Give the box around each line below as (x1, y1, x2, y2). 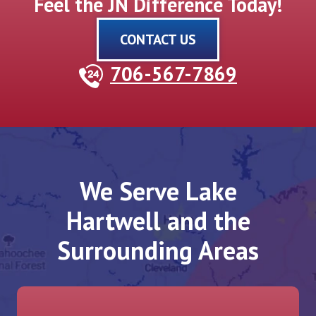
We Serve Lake (79, 174, 237, 208)
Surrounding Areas (57, 233, 259, 267)
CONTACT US (120, 30, 196, 49)
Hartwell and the (66, 204, 250, 238)
